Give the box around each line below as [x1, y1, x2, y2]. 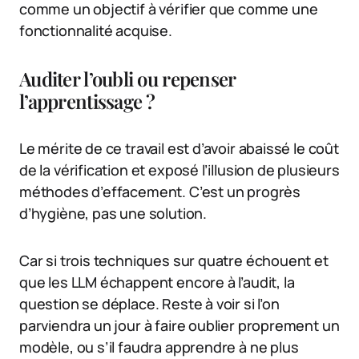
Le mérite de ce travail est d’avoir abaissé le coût [19, 138, 339, 158]
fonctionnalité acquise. [19, 20, 172, 40]
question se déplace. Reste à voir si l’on [19, 293, 280, 313]
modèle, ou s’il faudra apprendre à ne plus [19, 337, 299, 357]
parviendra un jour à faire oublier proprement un [19, 315, 340, 335]
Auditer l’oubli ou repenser [19, 65, 236, 91]
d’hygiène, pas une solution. [19, 203, 207, 223]
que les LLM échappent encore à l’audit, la [19, 272, 295, 292]
